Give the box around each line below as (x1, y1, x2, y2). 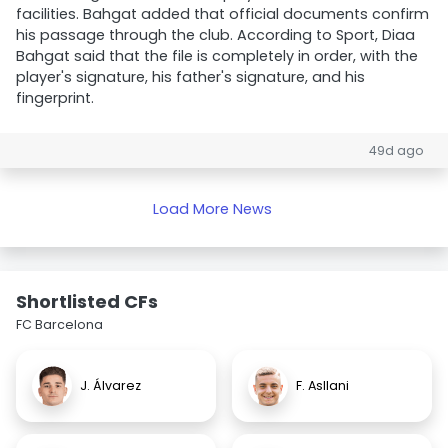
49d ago (369, 142, 424, 159)
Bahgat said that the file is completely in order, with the (16, 46, 418, 66)
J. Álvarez (80, 377, 141, 394)
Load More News (152, 199, 272, 219)
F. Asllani (296, 377, 349, 394)
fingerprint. (16, 88, 94, 108)
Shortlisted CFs (16, 289, 158, 314)
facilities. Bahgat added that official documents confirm (16, 4, 429, 24)
